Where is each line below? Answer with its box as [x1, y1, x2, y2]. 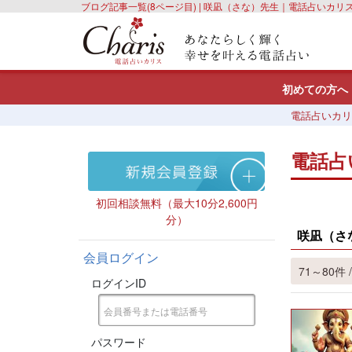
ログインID [90, 275, 146, 291]
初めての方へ [282, 81, 348, 97]
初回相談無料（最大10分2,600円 [95, 195, 258, 211]
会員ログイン [82, 248, 159, 266]
